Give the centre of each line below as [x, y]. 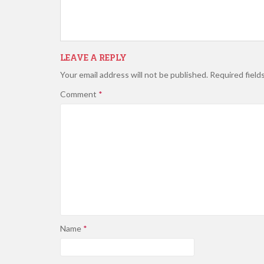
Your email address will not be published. [134, 75]
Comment [79, 94]
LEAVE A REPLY [93, 57]
